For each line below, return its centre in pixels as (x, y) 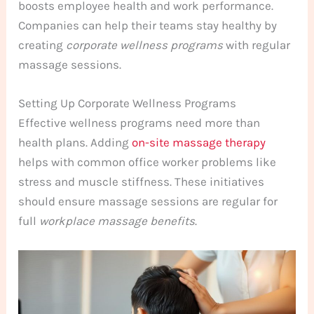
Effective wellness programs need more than (139, 123)
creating (42, 45)
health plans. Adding (75, 143)
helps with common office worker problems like (148, 162)
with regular (257, 45)
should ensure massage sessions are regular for (148, 202)
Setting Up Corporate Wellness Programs (128, 103)
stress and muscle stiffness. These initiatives (142, 182)
